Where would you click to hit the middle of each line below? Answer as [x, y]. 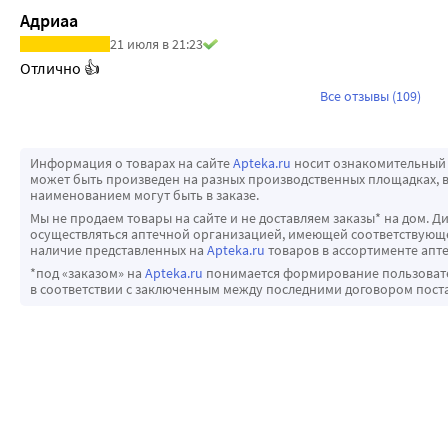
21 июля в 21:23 [156, 44]
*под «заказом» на [87, 273]
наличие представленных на [118, 250]
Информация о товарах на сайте [131, 163]
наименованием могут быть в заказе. [144, 195]
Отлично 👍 [60, 68]
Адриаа [49, 20]
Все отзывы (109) [370, 96]
